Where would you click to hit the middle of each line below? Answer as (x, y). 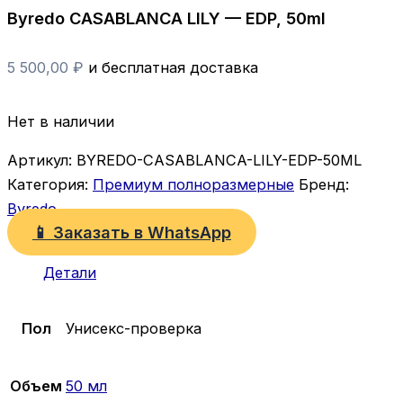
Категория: (50, 185)
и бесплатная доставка (173, 68)
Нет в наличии (61, 121)
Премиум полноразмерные (193, 185)
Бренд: (324, 185)
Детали (70, 272)
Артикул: (42, 161)
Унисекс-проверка (134, 329)
